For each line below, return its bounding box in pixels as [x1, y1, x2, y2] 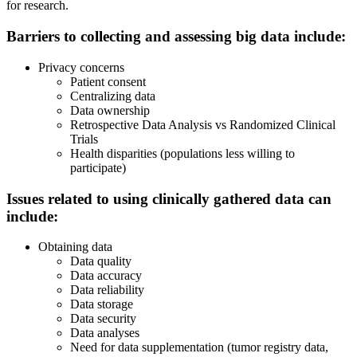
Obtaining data [38, 240, 112, 254]
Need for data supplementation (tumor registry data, [70, 340, 328, 355]
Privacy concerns [38, 60, 124, 74]
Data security [70, 312, 136, 326]
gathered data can [210, 190, 331, 207]
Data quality [70, 254, 131, 269]
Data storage [70, 297, 136, 312]
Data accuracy [70, 269, 142, 283]
